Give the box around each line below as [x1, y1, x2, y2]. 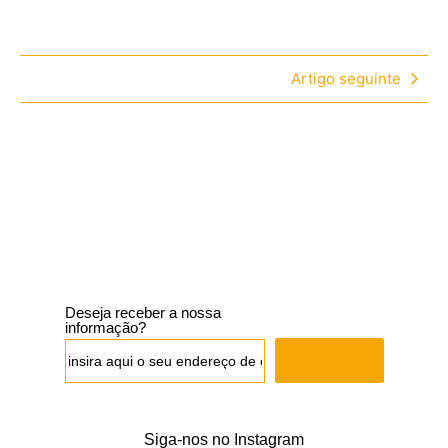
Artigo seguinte [291, 69, 401, 89]
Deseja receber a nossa [64, 304, 221, 322]
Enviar [305, 351, 353, 372]
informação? [64, 319, 146, 337]
